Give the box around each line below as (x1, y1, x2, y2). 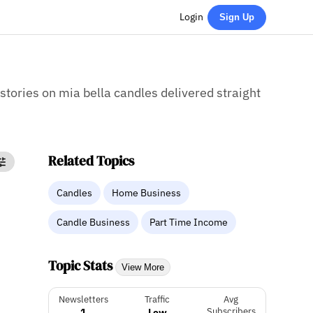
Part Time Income (150, 215, 228, 228)
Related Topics (48, 151, 135, 170)
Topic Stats (48, 256, 116, 275)
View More (122, 261, 165, 272)
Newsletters (58, 293, 108, 305)
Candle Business (57, 215, 131, 228)
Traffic (145, 293, 170, 305)
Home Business (112, 186, 182, 199)
